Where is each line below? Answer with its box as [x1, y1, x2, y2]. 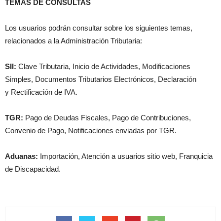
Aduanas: [5, 151, 40, 160]
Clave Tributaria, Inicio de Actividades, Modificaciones [18, 62, 190, 71]
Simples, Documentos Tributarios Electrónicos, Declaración [5, 74, 196, 83]
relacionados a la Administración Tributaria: [5, 36, 142, 45]
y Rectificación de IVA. [5, 87, 77, 96]
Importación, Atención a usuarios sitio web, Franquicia [40, 151, 213, 160]
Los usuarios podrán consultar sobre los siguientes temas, [5, 23, 192, 32]
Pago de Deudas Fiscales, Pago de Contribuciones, [25, 113, 191, 122]
